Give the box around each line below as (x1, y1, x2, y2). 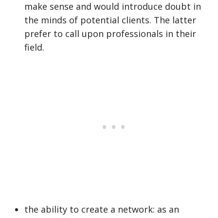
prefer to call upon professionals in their (24, 28, 196, 39)
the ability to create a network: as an (24, 203, 179, 215)
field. (24, 41, 44, 53)
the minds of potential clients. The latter (24, 14, 196, 26)
